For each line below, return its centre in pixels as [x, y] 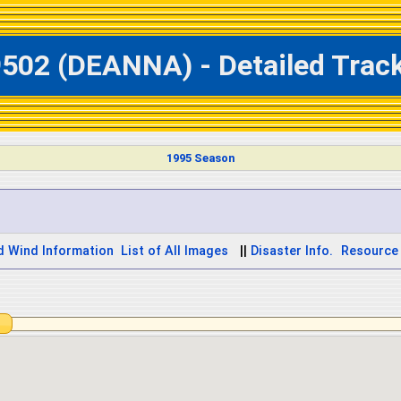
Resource [369, 251]
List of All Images [175, 251]
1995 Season [200, 158]
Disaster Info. [291, 251]
